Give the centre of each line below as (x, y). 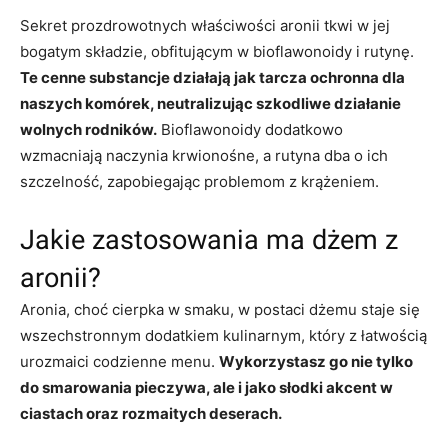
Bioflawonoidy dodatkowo (250, 129)
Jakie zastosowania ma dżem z (209, 239)
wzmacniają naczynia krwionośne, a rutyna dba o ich (204, 155)
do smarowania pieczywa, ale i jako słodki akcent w (206, 387)
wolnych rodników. (88, 129)
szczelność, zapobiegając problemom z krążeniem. (199, 181)
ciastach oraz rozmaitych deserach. (151, 413)
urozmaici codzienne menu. (119, 361)
